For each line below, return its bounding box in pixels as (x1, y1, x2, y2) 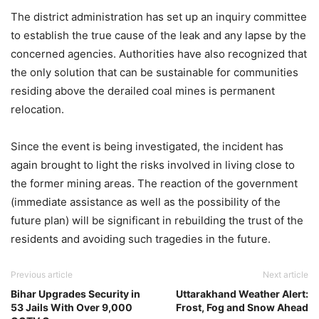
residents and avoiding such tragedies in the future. (11, 231, 271, 246)
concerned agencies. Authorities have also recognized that (11, 46, 307, 61)
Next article (263, 268, 308, 280)
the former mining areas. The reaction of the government (11, 176, 298, 190)
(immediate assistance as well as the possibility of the (11, 194, 281, 209)
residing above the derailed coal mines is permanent (11, 83, 275, 98)
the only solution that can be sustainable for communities (11, 65, 298, 79)
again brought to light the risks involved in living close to (11, 157, 295, 172)
